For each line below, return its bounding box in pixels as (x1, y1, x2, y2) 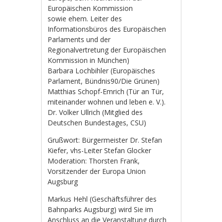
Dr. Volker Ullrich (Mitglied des (48, 107, 143, 117)
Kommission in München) (48, 55, 130, 65)
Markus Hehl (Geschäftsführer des (48, 194, 157, 204)
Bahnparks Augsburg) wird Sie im (48, 204, 154, 214)
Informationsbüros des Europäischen (48, 24, 166, 34)
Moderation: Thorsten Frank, (48, 156, 140, 166)
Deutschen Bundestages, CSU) (48, 117, 147, 127)
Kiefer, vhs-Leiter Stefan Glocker (48, 145, 152, 155)
